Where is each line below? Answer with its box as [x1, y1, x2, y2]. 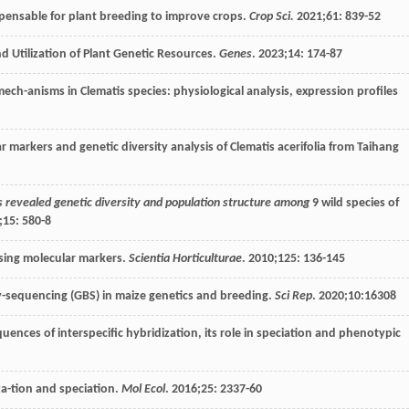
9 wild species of [309, 196, 399, 211]
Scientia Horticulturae [129, 252, 242, 267]
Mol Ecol [121, 383, 165, 397]
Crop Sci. [249, 10, 294, 25]
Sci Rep [275, 289, 312, 304]
